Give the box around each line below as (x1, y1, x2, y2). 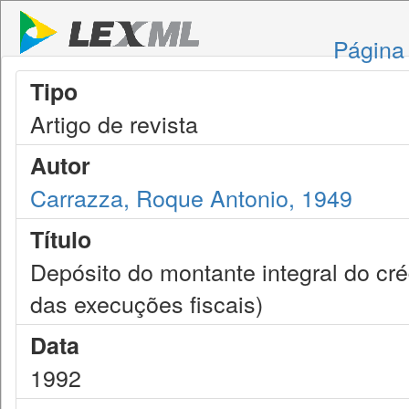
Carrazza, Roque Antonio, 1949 (30, 181, 352, 214)
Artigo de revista (30, 107, 198, 140)
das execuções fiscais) (30, 287, 263, 320)
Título (30, 223, 91, 256)
